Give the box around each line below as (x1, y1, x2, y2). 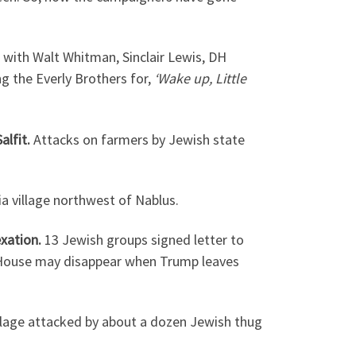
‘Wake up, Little (154, 69, 246, 88)
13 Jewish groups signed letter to (44, 230, 244, 249)
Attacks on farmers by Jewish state (33, 130, 245, 149)
